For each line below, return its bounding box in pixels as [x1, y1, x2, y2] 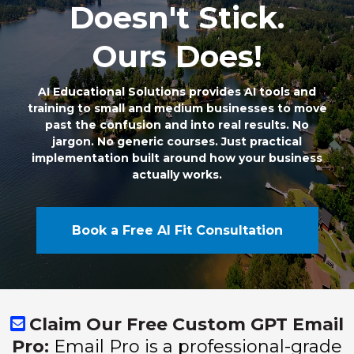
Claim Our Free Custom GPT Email [29, 313, 344, 335]
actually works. [132, 167, 222, 182]
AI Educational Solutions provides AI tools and [38, 84, 316, 99]
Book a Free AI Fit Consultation [71, 222, 283, 238]
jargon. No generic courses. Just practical [52, 134, 302, 149]
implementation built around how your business [32, 150, 322, 165]
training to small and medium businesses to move [27, 100, 327, 115]
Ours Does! [92, 37, 262, 75]
